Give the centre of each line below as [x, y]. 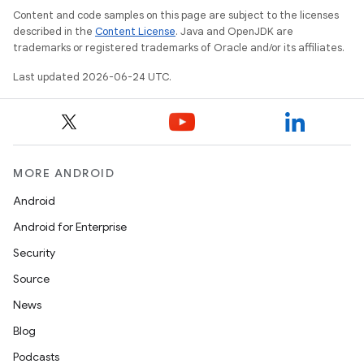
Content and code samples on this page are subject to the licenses [176, 15]
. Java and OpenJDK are [234, 31]
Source [31, 279]
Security [34, 253]
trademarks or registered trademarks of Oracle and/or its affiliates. [179, 48]
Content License [135, 31]
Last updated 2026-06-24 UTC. [92, 77]
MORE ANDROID [64, 173]
